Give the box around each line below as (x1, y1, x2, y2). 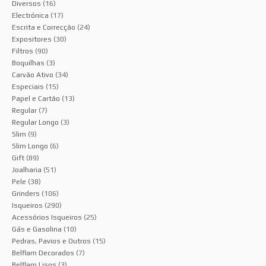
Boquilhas (12, 59, 45, 68)
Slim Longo (12, 142, 48, 151)
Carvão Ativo (12, 71, 53, 80)
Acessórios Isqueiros (12, 213, 82, 222)
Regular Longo (12, 118, 59, 127)
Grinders (12, 189, 40, 198)
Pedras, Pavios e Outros (12, 237, 91, 246)
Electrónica (12, 11, 49, 20)
